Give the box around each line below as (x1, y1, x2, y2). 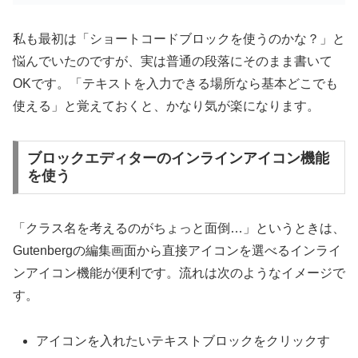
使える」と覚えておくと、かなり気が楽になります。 (13, 98, 320, 113)
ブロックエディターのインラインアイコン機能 (26, 150, 329, 167)
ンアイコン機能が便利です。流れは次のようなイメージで (13, 266, 345, 280)
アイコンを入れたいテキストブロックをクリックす (36, 334, 331, 348)
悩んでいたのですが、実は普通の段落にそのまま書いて (13, 54, 332, 68)
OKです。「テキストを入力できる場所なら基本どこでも (13, 76, 338, 90)
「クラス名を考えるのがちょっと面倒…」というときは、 (13, 221, 345, 236)
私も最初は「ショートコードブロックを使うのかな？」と (13, 31, 345, 46)
